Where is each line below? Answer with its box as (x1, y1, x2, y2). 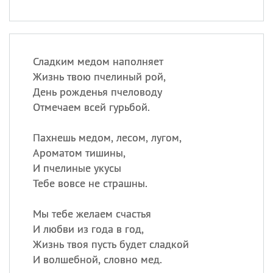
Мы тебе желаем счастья (32, 207, 151, 221)
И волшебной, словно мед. (32, 252, 162, 266)
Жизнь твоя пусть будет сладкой (32, 237, 189, 251)
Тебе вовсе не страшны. (32, 176, 147, 190)
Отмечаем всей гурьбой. (32, 100, 150, 114)
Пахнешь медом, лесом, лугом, (32, 130, 182, 144)
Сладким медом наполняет (32, 54, 163, 68)
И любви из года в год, (32, 222, 144, 236)
